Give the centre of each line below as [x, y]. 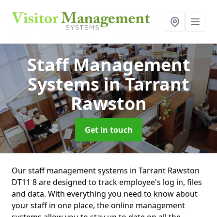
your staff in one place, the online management [98, 205]
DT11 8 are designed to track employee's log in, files [107, 182]
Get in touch [108, 130]
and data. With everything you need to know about [105, 194]
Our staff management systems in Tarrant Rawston [106, 170]
